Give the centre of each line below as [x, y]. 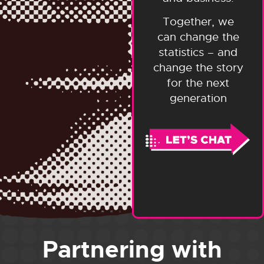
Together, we [198, 22]
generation [198, 99]
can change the [198, 37]
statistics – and [198, 53]
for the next [198, 83]
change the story [198, 68]
